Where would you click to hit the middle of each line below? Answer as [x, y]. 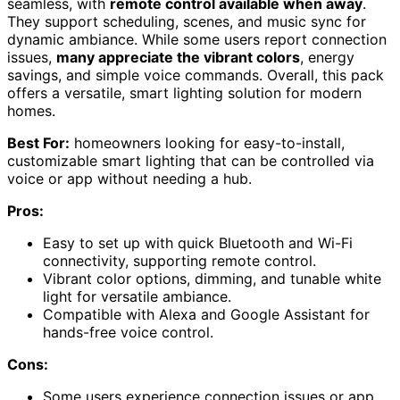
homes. [31, 110]
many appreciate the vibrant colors [178, 57]
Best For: [38, 142]
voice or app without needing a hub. [129, 178]
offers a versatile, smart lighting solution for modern [184, 92]
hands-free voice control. [128, 332]
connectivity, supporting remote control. [179, 260]
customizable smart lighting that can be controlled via [191, 160]
